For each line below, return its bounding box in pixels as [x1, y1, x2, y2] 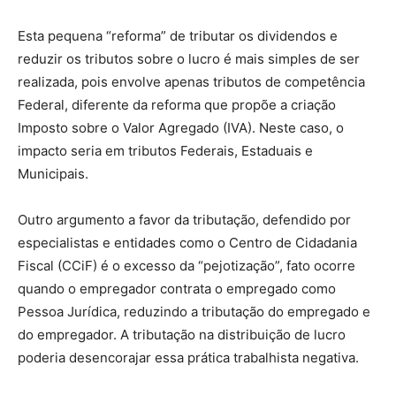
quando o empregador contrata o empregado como [18, 280, 336, 298]
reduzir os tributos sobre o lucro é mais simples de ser [18, 50, 360, 68]
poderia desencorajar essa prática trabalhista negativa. [18, 349, 362, 367]
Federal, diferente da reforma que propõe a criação [18, 96, 336, 114]
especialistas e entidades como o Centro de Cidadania [18, 234, 357, 252]
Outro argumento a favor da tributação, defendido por [18, 211, 351, 229]
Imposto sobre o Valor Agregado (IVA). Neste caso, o [18, 119, 344, 137]
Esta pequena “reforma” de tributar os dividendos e [18, 27, 338, 45]
